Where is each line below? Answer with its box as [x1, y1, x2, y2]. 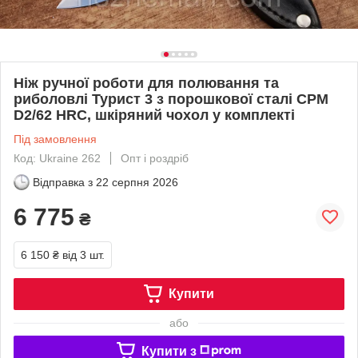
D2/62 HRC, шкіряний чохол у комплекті [14, 106, 295, 123]
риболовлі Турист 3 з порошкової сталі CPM [14, 90, 328, 107]
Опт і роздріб [121, 151, 189, 165]
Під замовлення [14, 132, 97, 145]
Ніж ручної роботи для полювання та [14, 74, 279, 91]
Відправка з [33, 175, 93, 189]
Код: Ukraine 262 [14, 151, 101, 165]
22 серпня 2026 [96, 175, 178, 189]
